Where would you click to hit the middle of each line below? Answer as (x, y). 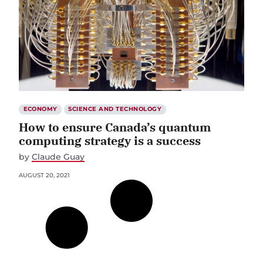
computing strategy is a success (110, 141)
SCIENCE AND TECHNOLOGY (115, 109)
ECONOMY (40, 109)
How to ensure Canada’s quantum (115, 127)
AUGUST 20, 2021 (44, 176)
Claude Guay (58, 157)
